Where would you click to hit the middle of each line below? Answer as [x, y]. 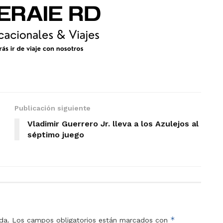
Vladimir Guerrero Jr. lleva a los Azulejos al [113, 124]
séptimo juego [56, 135]
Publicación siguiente [53, 108]
